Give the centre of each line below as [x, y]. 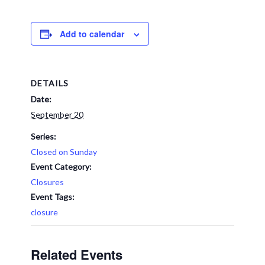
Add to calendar [92, 34]
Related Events [77, 254]
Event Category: [61, 167]
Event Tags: [53, 197]
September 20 [57, 114]
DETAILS [50, 83]
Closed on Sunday [64, 152]
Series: [43, 136]
